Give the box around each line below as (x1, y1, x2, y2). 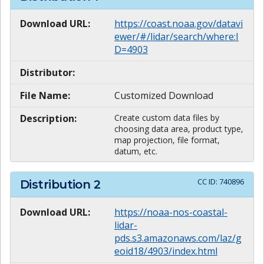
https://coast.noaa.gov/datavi (114, 17, 243, 31)
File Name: (20, 89, 70, 103)
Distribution (20, 177, 94, 192)
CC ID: (197, 176, 219, 187)
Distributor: (20, 66, 75, 80)
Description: (20, 112, 77, 126)
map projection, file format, (114, 134, 220, 146)
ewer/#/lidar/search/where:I (114, 30, 239, 44)
